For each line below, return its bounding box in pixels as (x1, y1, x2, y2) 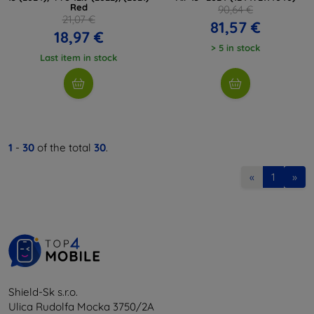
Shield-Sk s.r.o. (8, 285, 78, 299)
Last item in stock (40, 51, 117, 63)
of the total (34, 140, 94, 154)
